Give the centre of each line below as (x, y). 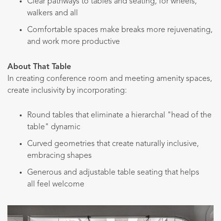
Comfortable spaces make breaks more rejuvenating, (120, 30)
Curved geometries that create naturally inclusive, (113, 144)
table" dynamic (54, 128)
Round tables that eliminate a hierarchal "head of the (119, 116)
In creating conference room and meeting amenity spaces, (110, 79)
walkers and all (53, 14)
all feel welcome (56, 185)
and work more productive (74, 42)
